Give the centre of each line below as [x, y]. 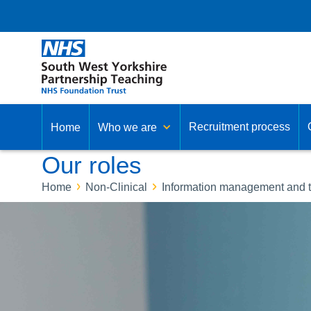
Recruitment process [239, 127]
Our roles [92, 165]
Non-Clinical [117, 187]
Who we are [127, 128]
